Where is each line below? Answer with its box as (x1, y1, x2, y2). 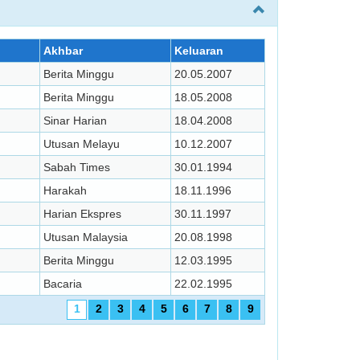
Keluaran (174, 44, 223, 57)
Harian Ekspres (43, 207, 121, 220)
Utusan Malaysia (43, 231, 128, 243)
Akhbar (43, 44, 83, 57)
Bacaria (43, 277, 82, 290)
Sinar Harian (43, 114, 107, 127)
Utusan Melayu (43, 137, 120, 150)
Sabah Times (43, 161, 110, 174)
